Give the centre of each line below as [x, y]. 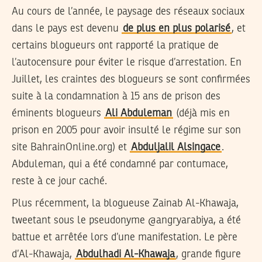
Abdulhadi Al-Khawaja [125, 255]
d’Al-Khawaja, [43, 255]
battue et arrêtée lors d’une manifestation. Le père [125, 238]
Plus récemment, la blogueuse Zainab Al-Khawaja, [125, 204]
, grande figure [208, 255]
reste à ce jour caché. [59, 181]
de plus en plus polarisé [177, 28]
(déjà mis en [201, 113]
